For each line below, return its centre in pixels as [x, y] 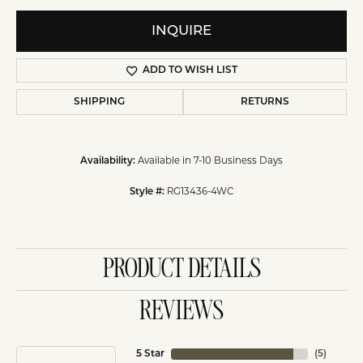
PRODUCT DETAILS [181, 270]
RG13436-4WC [200, 191]
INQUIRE [181, 31]
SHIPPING [100, 102]
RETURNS [265, 102]
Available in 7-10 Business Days [210, 160]
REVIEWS [181, 312]
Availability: [108, 161]
